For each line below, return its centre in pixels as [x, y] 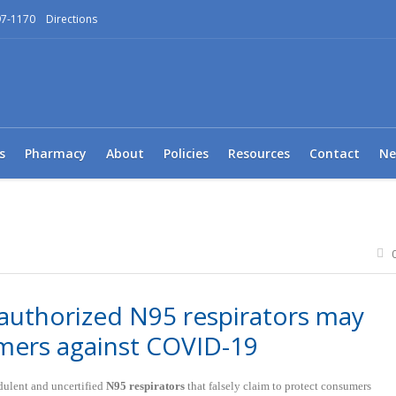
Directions [72, 19]
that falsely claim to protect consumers [278, 386]
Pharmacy [56, 153]
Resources [259, 153]
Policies [186, 153]
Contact [335, 153]
